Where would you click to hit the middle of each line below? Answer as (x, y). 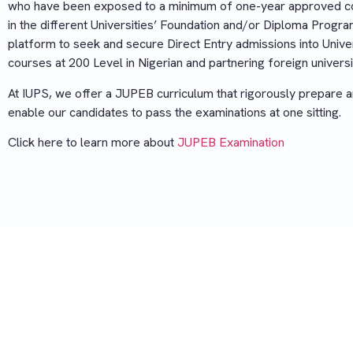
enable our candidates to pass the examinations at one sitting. (175, 112)
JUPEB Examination (231, 143)
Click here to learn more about (93, 143)
